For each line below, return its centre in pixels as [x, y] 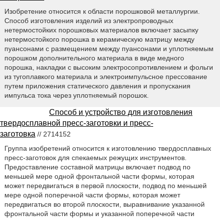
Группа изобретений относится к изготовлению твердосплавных [108, 149]
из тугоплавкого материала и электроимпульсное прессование [106, 77]
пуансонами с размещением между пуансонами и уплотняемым [109, 49]
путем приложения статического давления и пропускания [97, 86]
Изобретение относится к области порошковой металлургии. [102, 12]
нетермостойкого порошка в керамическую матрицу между [99, 40]
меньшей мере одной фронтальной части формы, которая [99, 177]
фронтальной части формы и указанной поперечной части [99, 214]
